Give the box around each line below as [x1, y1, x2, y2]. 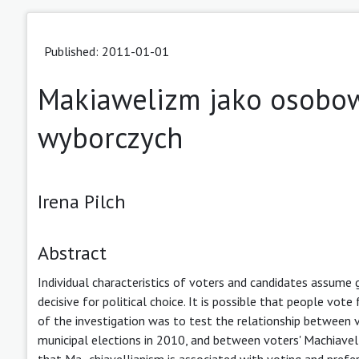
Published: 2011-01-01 [44, 42, 169, 59]
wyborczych [38, 118, 183, 156]
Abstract [38, 240, 107, 265]
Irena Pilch [38, 188, 126, 214]
